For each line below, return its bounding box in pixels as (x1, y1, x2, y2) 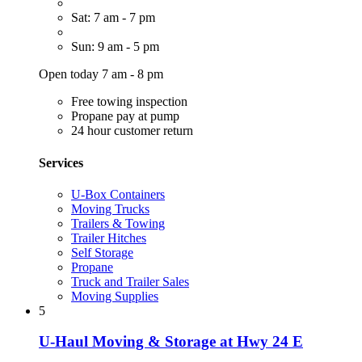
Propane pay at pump (71, 109, 179, 124)
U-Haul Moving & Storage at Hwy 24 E (39, 333, 303, 351)
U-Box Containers (71, 187, 165, 201)
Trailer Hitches (71, 230, 146, 245)
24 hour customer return (71, 124, 193, 138)
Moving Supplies (71, 288, 158, 303)
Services (39, 155, 83, 170)
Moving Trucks (71, 201, 149, 216)
